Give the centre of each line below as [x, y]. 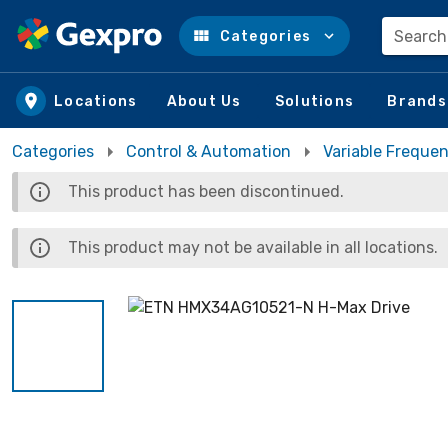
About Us [204, 101]
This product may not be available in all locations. [253, 247]
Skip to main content [117, 55]
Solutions [314, 101]
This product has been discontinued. [206, 191]
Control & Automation [208, 151]
